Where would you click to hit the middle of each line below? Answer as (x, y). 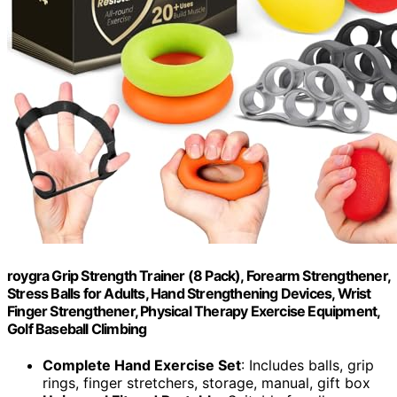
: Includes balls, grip (307, 365)
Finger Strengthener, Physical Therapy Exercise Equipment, (194, 311)
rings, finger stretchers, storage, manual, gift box (206, 382)
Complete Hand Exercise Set (142, 365)
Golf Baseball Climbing (77, 328)
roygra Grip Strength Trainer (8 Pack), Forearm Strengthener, (199, 275)
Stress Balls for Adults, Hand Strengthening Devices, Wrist (189, 293)
